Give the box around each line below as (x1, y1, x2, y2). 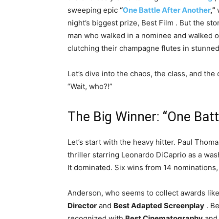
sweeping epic (67, 5, 120, 15)
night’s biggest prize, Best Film (67, 18, 175, 28)
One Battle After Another (123, 5, 210, 15)
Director (67, 201, 97, 211)
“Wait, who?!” (67, 82, 112, 91)
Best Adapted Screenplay (113, 201, 204, 211)
